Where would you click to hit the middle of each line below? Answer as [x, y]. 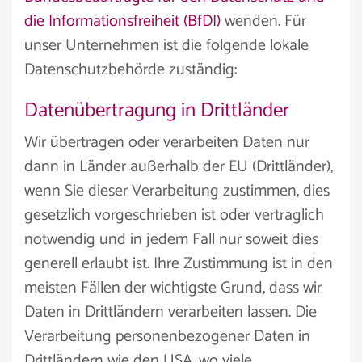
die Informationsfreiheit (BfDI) [122, 21]
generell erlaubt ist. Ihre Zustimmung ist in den [179, 264]
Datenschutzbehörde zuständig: [130, 70]
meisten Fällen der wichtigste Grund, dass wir [173, 288]
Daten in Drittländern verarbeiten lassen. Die [170, 312]
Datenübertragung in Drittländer [157, 111]
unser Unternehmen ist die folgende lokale [166, 46]
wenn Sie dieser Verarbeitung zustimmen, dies [177, 191]
